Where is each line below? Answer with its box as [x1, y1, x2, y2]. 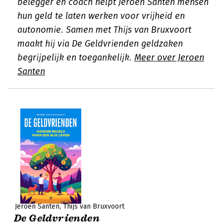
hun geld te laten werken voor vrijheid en [17, 10, 185, 21]
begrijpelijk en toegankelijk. [17, 52, 134, 63]
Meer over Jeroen [134, 52, 204, 63]
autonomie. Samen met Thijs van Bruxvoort [17, 24, 191, 35]
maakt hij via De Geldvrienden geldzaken [17, 38, 183, 49]
